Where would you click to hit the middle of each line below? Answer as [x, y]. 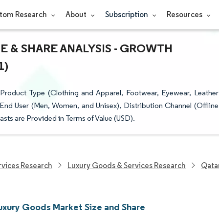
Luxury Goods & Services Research [127, 165]
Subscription [127, 14]
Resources [185, 14]
